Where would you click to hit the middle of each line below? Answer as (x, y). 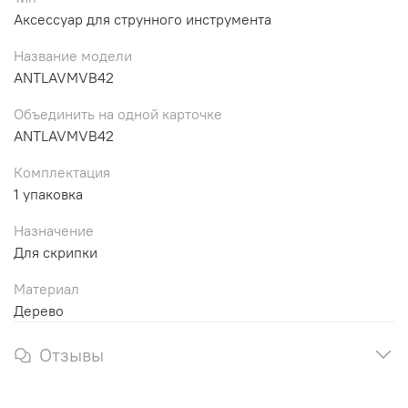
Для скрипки (56, 252)
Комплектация (62, 172)
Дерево (39, 310)
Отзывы (71, 354)
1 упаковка (48, 194)
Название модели (73, 55)
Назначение (54, 230)
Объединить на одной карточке (118, 113)
